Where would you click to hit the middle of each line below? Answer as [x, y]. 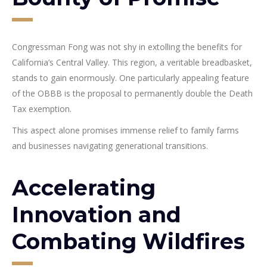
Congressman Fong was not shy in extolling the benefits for [127, 47]
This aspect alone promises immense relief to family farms [125, 131]
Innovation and [97, 215]
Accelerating [84, 188]
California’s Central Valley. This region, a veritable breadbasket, [132, 63]
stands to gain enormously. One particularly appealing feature [131, 78]
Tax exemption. [42, 109]
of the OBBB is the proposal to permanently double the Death [132, 94]
